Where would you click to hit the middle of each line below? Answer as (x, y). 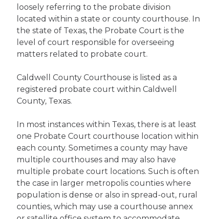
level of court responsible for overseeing (96, 42)
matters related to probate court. (82, 54)
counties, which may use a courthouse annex (105, 207)
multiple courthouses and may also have (97, 160)
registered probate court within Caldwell (97, 89)
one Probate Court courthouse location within (108, 136)
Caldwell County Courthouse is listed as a (97, 77)
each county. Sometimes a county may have (102, 148)
